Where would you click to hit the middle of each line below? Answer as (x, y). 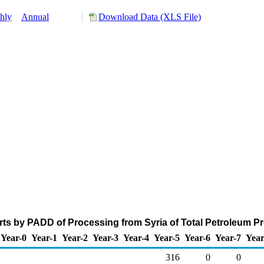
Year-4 (136, 238)
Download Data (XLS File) (150, 17)
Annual (35, 17)
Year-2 (75, 238)
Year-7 (228, 238)
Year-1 (44, 238)
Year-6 (197, 238)
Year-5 (167, 238)
